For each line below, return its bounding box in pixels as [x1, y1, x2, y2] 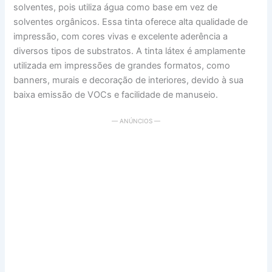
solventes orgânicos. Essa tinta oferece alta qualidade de [13, 16, 248, 27]
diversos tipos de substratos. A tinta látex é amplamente [13, 45, 246, 56]
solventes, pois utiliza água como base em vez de [13, 1, 218, 13]
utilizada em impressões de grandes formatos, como [13, 59, 231, 71]
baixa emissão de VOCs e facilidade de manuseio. [13, 89, 219, 100]
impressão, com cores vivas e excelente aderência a [13, 30, 228, 42]
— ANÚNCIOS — [112, 117, 160, 125]
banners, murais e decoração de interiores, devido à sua [13, 74, 244, 86]
